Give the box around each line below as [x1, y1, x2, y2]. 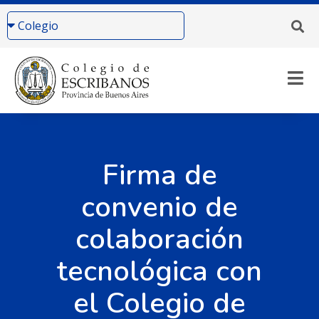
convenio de [81, 187, 238, 226]
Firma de [102, 155, 217, 194]
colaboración [75, 219, 244, 258]
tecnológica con [57, 251, 262, 291]
